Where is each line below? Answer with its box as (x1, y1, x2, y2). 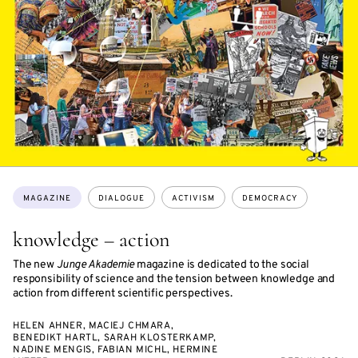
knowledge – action (13, 227, 169, 252)
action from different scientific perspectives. (13, 287, 233, 300)
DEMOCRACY (242, 193, 297, 204)
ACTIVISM (172, 193, 215, 204)
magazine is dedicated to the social (133, 258, 309, 272)
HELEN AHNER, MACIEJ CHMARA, (13, 320, 174, 332)
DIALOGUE (98, 193, 145, 204)
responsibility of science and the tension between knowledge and (13, 272, 336, 286)
